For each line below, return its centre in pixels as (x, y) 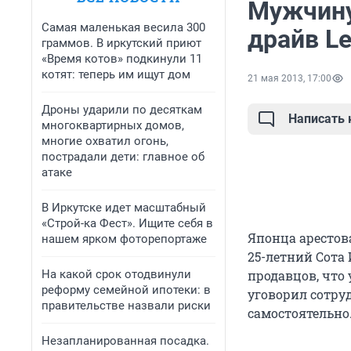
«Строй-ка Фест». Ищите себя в (127, 223)
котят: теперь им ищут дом (116, 74)
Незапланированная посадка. (125, 341)
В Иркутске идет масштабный (124, 208)
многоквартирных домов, (113, 125)
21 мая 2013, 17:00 (289, 79)
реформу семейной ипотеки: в (126, 290)
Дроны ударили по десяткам (122, 110)
